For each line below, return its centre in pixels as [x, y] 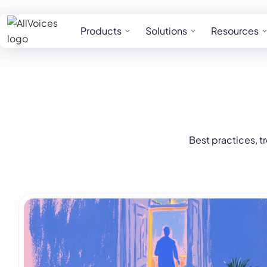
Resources [235, 31]
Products [101, 31]
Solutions [166, 31]
